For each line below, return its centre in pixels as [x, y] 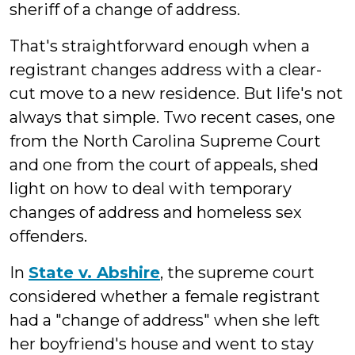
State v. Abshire [94, 273]
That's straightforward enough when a [160, 46]
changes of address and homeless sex [156, 212]
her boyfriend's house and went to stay [162, 344]
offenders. [48, 236]
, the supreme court [237, 273]
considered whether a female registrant [165, 296]
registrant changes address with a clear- [166, 70]
